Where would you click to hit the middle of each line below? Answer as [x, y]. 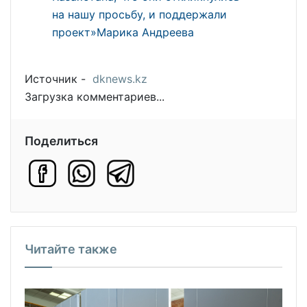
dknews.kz [120, 78]
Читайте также [71, 249]
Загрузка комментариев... [95, 96]
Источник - [59, 78]
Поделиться [61, 140]
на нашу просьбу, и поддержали [139, 14]
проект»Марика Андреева [123, 32]
